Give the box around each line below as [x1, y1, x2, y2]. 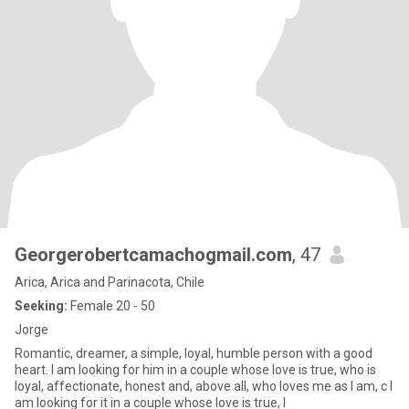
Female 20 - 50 [68, 299, 155, 313]
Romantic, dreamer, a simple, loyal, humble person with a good [15, 346, 372, 361]
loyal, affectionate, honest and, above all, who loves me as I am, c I [15, 379, 393, 393]
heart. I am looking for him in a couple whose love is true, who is [15, 362, 376, 377]
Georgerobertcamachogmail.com [15, 244, 292, 266]
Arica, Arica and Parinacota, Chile [15, 275, 204, 289]
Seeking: [15, 299, 68, 313]
